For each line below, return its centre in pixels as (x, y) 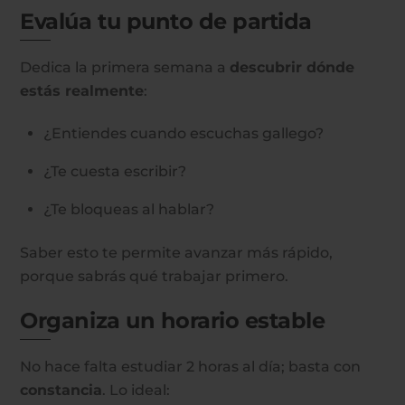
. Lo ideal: (137, 391)
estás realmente (82, 91)
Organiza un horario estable (173, 320)
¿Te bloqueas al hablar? (129, 209)
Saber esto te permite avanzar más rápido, (177, 253)
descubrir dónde (292, 68)
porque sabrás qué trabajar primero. (155, 277)
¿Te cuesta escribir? (115, 171)
